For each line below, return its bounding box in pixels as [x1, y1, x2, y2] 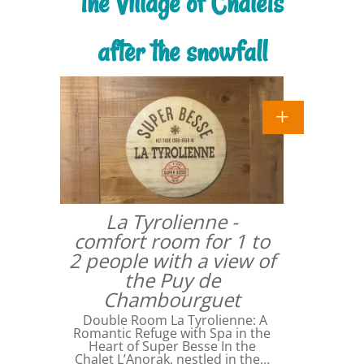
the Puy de [123, 266, 220, 293]
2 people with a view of [68, 246, 275, 274]
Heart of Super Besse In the [88, 336, 256, 355]
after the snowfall [97, 32, 267, 72]
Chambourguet [103, 285, 240, 313]
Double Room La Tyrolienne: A [76, 310, 267, 329]
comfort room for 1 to [74, 227, 270, 254]
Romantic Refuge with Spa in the [73, 323, 271, 342]
